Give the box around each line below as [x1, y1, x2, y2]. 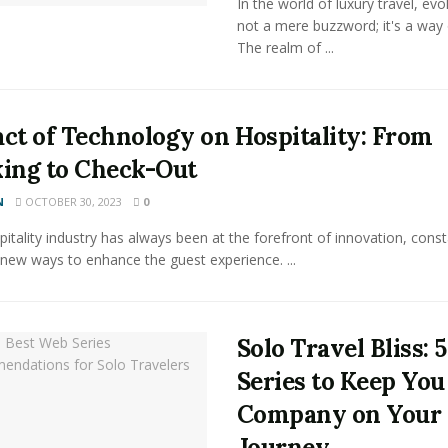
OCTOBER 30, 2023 [21, 194, 122, 209]
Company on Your [236, 399, 442, 430]
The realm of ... [236, 38, 334, 57]
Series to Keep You [236, 366, 445, 397]
